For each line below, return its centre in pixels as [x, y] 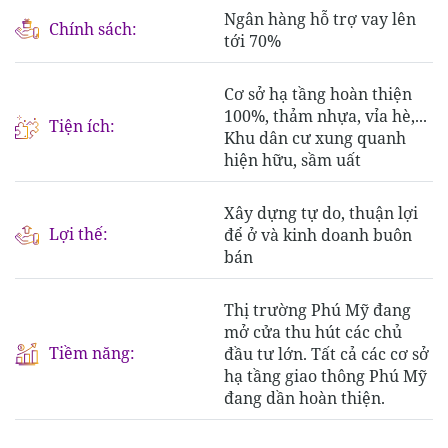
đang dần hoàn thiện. [304, 398]
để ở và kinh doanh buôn [318, 235]
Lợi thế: [78, 234]
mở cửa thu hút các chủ [313, 332]
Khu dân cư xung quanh [315, 138]
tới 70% [252, 41]
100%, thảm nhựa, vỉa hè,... [325, 116]
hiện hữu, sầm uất [292, 160]
